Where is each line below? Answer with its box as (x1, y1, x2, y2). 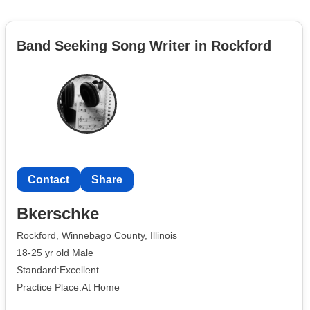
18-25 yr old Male (17, 246, 93, 258)
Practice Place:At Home (17, 281, 120, 293)
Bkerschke (17, 204, 99, 224)
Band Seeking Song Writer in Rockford (17, 37, 271, 53)
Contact (28, 173, 69, 185)
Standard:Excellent (17, 264, 99, 275)
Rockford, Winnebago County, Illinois (17, 230, 177, 241)
